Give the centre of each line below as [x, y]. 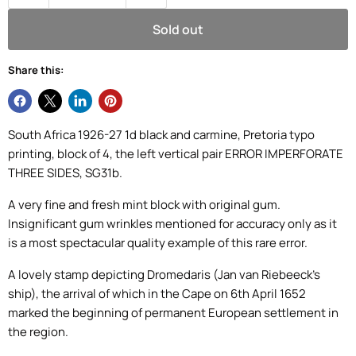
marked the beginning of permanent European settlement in [173, 312]
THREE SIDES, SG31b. [65, 172]
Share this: [36, 70]
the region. [38, 331]
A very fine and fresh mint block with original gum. [144, 204]
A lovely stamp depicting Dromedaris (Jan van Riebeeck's [164, 274]
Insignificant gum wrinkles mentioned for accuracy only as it [172, 223]
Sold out [178, 29]
